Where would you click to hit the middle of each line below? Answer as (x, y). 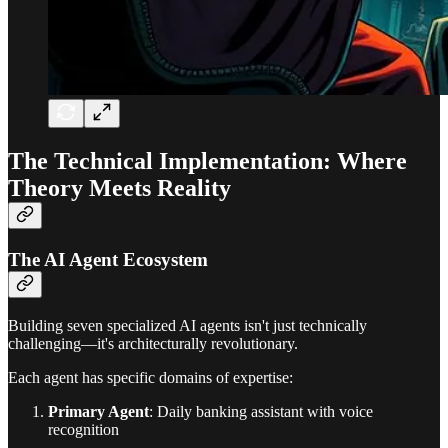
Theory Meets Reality (119, 187)
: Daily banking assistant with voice (261, 411)
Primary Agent (98, 411)
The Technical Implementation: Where (207, 160)
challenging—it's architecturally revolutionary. (153, 343)
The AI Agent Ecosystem (108, 259)
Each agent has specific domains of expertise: (150, 377)
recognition (83, 429)
